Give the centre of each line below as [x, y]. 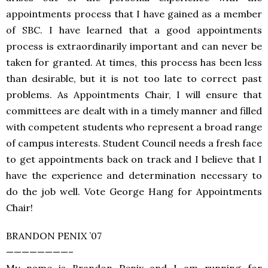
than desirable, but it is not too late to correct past [134, 78]
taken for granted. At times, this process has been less [134, 62]
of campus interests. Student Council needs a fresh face [134, 143]
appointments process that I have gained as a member [134, 14]
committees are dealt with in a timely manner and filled [134, 111]
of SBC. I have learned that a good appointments [134, 30]
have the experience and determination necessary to [134, 175]
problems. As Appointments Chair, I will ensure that [134, 95]
